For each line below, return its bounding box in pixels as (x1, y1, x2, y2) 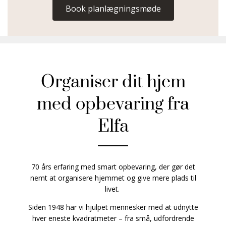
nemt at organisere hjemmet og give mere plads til (30, 173, 196, 183)
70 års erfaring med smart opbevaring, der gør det (31, 162, 195, 172)
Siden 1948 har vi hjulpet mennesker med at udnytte (28, 202, 198, 212)
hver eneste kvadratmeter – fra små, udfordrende (32, 213, 194, 223)
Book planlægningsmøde (65, 3, 161, 14)
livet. (104, 184, 122, 194)
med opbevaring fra (37, 93, 189, 116)
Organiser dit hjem (40, 71, 186, 93)
